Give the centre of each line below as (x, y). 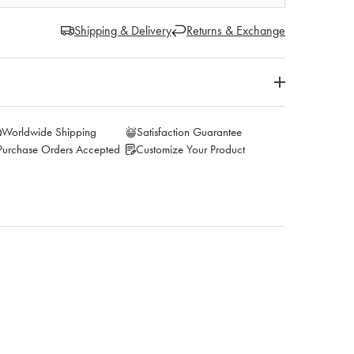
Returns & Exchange (236, 30)
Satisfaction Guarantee (190, 132)
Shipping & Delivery (123, 30)
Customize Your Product (191, 149)
